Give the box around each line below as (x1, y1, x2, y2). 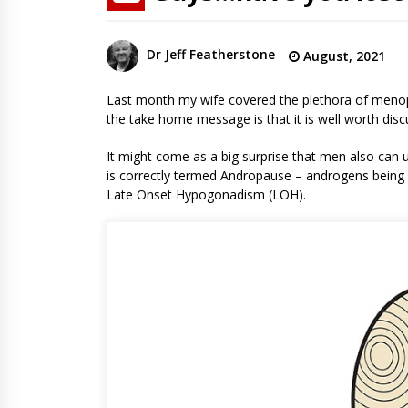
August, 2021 (300, 46, 385, 65)
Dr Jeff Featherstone (147, 46, 275, 64)
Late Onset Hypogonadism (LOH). (107, 185, 306, 203)
